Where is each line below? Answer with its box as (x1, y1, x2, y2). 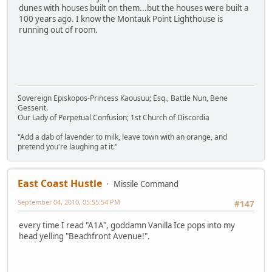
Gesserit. (18, 103, 48, 114)
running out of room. (19, 24, 98, 36)
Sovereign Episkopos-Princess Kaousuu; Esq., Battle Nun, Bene (18, 93, 228, 104)
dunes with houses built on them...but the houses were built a (19, 2, 248, 14)
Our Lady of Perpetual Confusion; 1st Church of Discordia (18, 112, 209, 123)
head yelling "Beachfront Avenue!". (19, 230, 150, 242)
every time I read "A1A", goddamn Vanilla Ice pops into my (19, 219, 235, 231)
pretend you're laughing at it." (18, 141, 118, 152)
